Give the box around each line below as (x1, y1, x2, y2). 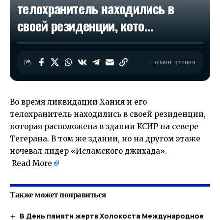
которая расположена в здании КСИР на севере (10, 122, 198, 131)
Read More (12, 159, 52, 168)
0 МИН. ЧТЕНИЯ (155, 58, 195, 66)
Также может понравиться (10, 188, 106, 201)
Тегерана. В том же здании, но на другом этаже (10, 134, 200, 143)
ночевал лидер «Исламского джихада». (10, 146, 167, 156)
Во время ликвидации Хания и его (10, 97, 147, 107)
